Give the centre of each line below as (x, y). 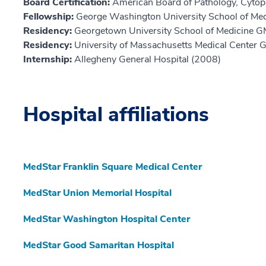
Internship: (49, 60)
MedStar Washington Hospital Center (107, 219)
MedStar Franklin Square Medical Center (113, 167)
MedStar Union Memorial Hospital (97, 193)
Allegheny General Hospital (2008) (148, 60)
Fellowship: (50, 17)
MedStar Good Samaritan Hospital (99, 246)
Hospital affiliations (116, 115)
